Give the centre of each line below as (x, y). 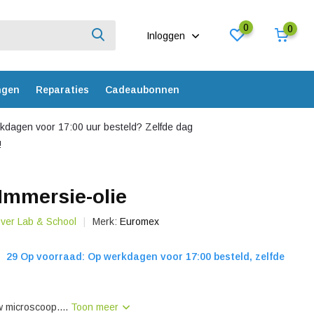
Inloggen (168, 35)
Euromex (140, 221)
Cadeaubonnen (142, 89)
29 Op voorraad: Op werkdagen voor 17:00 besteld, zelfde (144, 257)
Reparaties (62, 89)
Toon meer (96, 307)
